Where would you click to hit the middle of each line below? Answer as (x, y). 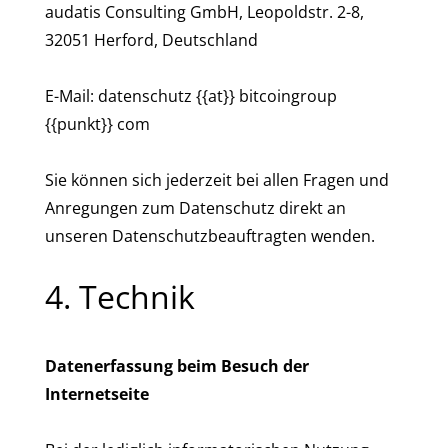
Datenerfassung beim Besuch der (177, 366)
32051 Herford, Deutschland (151, 40)
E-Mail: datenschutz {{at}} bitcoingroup (191, 96)
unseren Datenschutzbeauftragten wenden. (210, 236)
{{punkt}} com (97, 124)
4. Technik (120, 296)
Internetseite (97, 394)
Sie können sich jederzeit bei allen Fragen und (217, 180)
